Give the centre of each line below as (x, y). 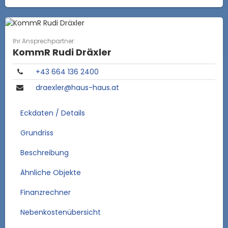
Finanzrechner (46, 193)
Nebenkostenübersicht (61, 212)
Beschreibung (45, 153)
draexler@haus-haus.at (77, 88)
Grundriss (37, 133)
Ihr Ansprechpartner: (44, 41)
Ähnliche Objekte (51, 173)
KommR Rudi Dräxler (62, 52)
